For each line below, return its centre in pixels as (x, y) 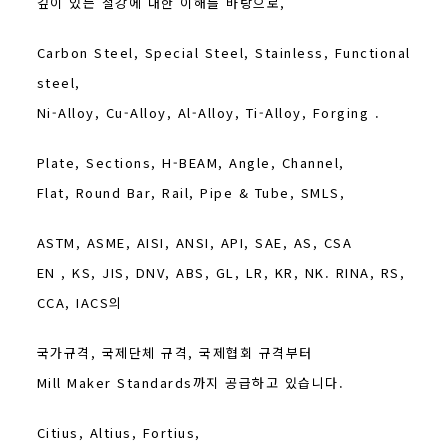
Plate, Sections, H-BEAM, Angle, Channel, (190, 162)
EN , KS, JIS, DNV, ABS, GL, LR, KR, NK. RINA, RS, (221, 272)
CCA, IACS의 (79, 302)
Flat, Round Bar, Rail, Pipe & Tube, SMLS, (191, 192)
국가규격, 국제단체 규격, (118, 352)
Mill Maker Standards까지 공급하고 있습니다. (190, 382)
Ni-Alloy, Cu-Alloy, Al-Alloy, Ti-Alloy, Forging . (208, 112)
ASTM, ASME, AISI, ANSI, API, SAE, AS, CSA (194, 242)
